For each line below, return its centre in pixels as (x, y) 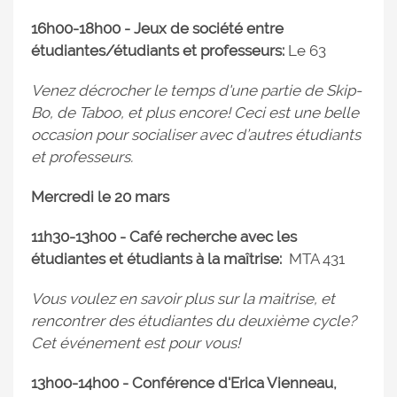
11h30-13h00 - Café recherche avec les (164, 237)
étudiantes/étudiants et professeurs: (158, 51)
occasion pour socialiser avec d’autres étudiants (196, 135)
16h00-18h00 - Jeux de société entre (157, 28)
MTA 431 (315, 259)
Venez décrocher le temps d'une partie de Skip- (196, 90)
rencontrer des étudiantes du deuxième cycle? (194, 321)
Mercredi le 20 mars (100, 197)
